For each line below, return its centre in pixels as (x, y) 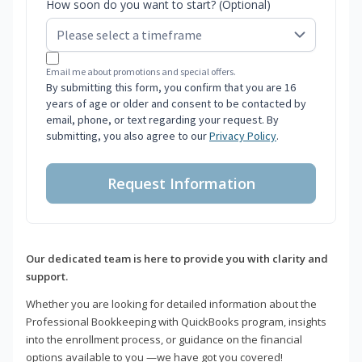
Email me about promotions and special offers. (141, 72)
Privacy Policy (243, 136)
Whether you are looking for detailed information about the (171, 304)
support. (47, 277)
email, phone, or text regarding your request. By (162, 120)
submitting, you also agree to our (128, 136)
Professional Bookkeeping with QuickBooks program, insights (176, 322)
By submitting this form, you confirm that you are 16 (171, 88)
